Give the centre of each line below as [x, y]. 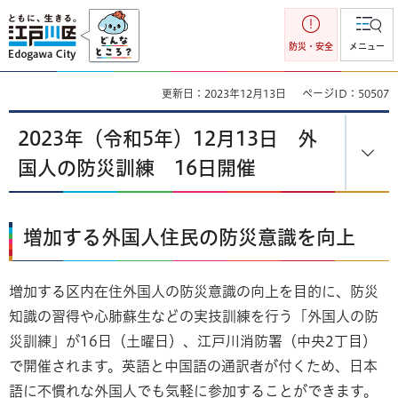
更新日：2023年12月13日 [224, 93]
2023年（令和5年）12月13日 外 [167, 139]
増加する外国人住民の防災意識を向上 [189, 237]
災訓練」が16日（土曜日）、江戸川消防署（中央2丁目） [193, 341]
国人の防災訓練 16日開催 [137, 168]
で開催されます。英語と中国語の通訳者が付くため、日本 [193, 366]
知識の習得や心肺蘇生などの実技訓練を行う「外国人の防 [194, 316]
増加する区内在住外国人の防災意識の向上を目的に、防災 [194, 291]
